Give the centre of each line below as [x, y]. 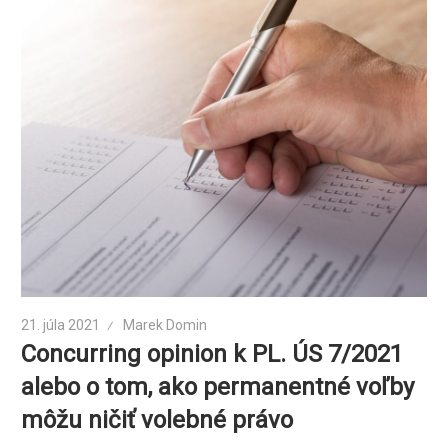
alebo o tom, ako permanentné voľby [218, 387]
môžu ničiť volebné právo [157, 420]
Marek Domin [165, 325]
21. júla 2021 [61, 325]
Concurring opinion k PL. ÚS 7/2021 [212, 354]
